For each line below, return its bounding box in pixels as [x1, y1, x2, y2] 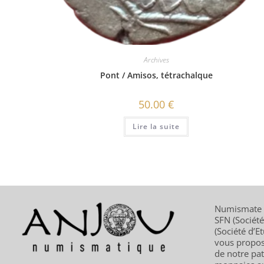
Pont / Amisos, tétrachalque [100, 70, 213, 81]
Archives [143, 55, 169, 65]
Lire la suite [133, 121, 180, 132]
